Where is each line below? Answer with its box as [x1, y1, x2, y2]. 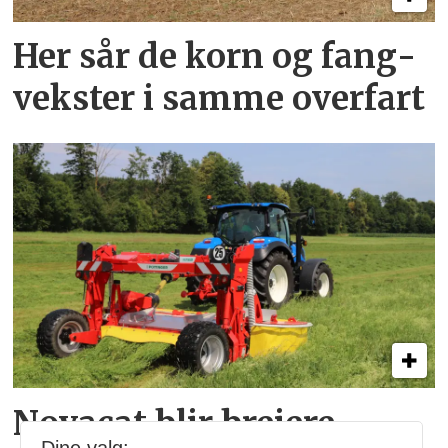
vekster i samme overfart [13, 78, 426, 120]
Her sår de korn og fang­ [13, 36, 417, 78]
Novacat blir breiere [13, 402, 336, 444]
